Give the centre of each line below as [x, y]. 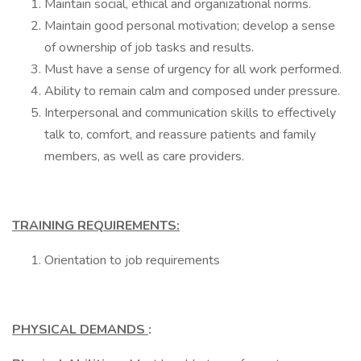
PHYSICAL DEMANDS [80, 330]
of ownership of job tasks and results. [149, 48]
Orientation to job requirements [132, 260]
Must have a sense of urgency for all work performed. [193, 69]
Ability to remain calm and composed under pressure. [192, 91]
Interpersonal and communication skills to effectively [190, 113]
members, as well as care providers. [144, 156]
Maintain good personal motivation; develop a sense [190, 26]
